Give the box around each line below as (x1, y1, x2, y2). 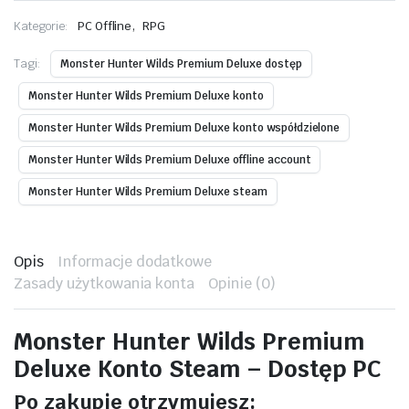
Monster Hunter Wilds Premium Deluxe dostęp (59, 57, 302, 71)
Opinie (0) (208, 274, 276, 293)
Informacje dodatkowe (57, 252, 213, 271)
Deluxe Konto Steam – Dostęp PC (14, 354, 382, 383)
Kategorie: (14, 18, 68, 34)
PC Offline (77, 18, 132, 34)
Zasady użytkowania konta (14, 274, 195, 293)
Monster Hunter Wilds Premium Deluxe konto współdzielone (28, 121, 341, 135)
